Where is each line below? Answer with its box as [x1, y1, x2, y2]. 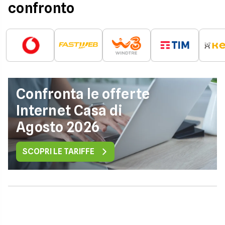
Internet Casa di [16, 102, 123, 119]
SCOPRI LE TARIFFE [22, 147, 94, 156]
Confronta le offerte [16, 85, 150, 102]
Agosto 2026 [16, 119, 100, 136]
